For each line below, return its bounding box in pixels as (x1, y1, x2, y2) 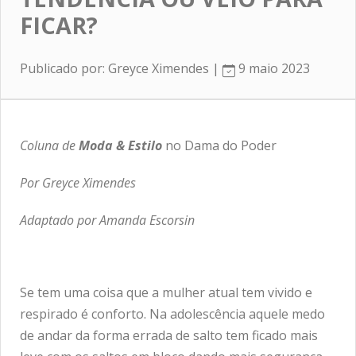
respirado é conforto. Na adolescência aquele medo (20, 305, 325, 323)
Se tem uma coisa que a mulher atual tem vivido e (20, 284, 312, 301)
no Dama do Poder (165, 137, 277, 154)
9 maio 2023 (235, 60, 310, 77)
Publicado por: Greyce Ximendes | (20, 60, 222, 77)
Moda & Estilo (79, 137, 162, 154)
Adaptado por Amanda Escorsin (20, 211, 195, 229)
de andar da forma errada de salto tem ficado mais (20, 327, 318, 344)
